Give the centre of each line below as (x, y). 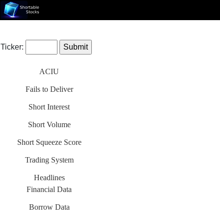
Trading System (49, 160)
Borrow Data (49, 207)
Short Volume (49, 124)
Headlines (49, 178)
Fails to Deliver (49, 89)
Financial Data (49, 189)
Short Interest (49, 107)
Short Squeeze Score (49, 142)
